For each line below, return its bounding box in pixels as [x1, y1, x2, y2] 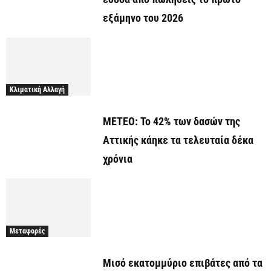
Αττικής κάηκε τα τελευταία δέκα [103, 134, 253, 147]
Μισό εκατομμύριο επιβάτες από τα [103, 256, 263, 269]
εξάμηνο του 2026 [103, 11, 183, 25]
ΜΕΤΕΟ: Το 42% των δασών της [103, 115, 240, 128]
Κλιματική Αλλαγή [10, 85, 65, 94]
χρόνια [103, 152, 132, 166]
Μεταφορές [10, 226, 45, 235]
